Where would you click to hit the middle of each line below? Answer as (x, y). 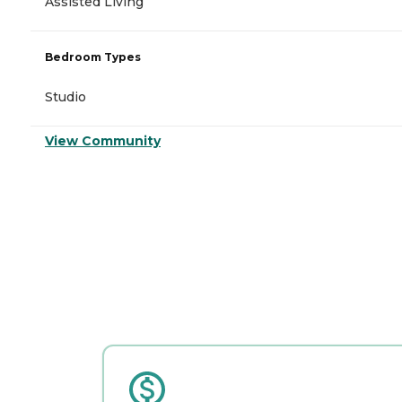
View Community (103, 140)
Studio (66, 96)
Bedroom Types (93, 57)
